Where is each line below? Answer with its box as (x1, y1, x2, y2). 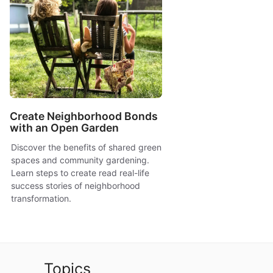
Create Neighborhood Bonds (10, 109, 158, 122)
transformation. (11, 193, 71, 204)
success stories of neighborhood (11, 180, 140, 191)
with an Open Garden (10, 121, 119, 134)
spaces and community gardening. (11, 154, 149, 165)
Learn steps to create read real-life (11, 167, 149, 178)
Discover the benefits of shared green (11, 141, 161, 152)
